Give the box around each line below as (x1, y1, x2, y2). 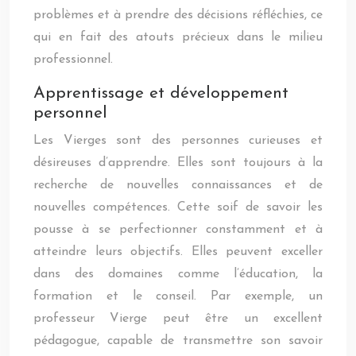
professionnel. (33, 53, 113, 66)
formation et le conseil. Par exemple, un (33, 290, 323, 303)
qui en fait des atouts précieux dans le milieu (33, 31, 323, 44)
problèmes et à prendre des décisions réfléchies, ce (33, 9, 323, 21)
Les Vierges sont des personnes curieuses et (33, 134, 323, 147)
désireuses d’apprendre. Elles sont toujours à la (33, 157, 323, 169)
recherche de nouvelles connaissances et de (33, 179, 323, 192)
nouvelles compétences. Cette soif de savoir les (33, 201, 323, 214)
